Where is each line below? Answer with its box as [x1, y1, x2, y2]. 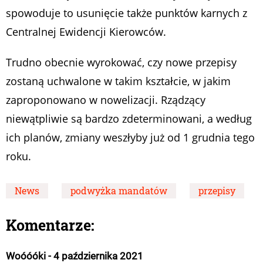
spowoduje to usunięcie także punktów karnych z [6, 5, 247, 20]
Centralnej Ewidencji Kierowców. [6, 24, 166, 39]
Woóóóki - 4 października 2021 [6, 249, 143, 262]
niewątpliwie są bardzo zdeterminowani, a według [6, 111, 252, 126]
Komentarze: [6, 215, 95, 235]
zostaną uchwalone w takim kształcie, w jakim [6, 73, 231, 88]
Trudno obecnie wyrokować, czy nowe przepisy [6, 55, 237, 69]
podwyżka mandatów [70, 184, 167, 197]
